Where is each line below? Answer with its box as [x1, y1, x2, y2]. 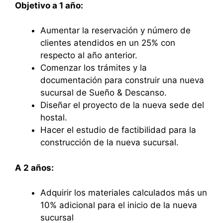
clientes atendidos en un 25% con [40, 38, 175, 48]
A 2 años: [15, 162, 54, 173]
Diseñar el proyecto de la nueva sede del [40, 100, 204, 111]
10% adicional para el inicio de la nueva [40, 200, 197, 211]
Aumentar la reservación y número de [40, 25, 191, 36]
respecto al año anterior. [40, 50, 137, 61]
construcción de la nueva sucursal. [40, 137, 179, 148]
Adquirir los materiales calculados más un [40, 188, 207, 198]
